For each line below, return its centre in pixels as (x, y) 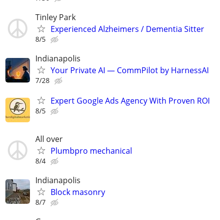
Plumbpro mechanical (91, 151)
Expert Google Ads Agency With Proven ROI (130, 101)
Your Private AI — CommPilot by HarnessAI (130, 70)
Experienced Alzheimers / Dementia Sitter (127, 29)
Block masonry (78, 192)
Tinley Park (55, 17)
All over (49, 139)
